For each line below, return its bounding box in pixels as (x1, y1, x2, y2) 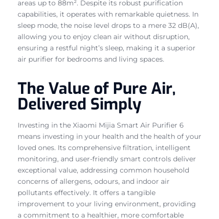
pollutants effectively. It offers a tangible (18, 188, 155, 197)
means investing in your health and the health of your (18, 131, 201, 141)
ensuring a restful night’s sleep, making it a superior (18, 43, 196, 52)
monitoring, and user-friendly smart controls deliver (18, 154, 196, 163)
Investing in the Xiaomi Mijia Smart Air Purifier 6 (18, 120, 184, 130)
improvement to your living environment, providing (18, 199, 196, 208)
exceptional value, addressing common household (18, 165, 189, 175)
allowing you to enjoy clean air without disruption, (18, 32, 190, 41)
